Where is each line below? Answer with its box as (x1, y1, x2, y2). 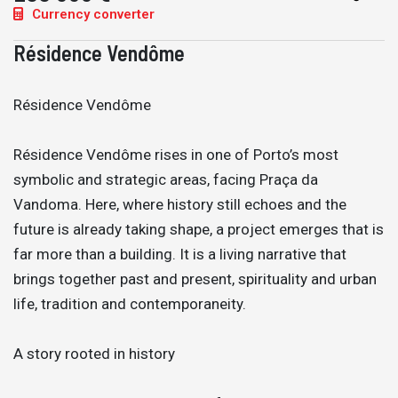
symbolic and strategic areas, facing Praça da (13, 171, 318, 188)
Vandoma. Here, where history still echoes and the (13, 195, 346, 213)
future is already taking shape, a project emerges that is (13, 220, 384, 238)
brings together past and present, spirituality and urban (13, 270, 377, 288)
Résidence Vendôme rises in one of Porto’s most (13, 146, 338, 163)
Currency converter (28, 6, 155, 22)
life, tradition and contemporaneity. (13, 295, 246, 313)
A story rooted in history (13, 345, 175, 362)
